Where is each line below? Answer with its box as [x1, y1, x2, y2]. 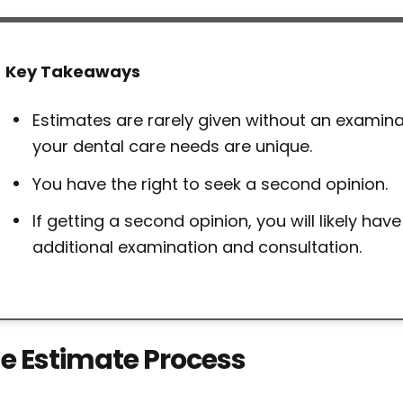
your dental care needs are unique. [32, 135, 312, 157]
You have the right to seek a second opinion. [32, 172, 388, 195]
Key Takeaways [5, 60, 140, 83]
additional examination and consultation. [32, 236, 362, 258]
